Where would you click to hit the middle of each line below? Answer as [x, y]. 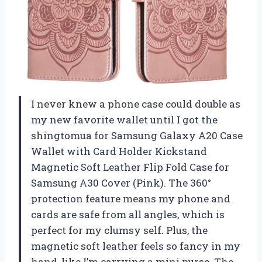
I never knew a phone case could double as [136, 104]
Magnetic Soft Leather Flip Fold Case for [130, 167]
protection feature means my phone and [131, 198]
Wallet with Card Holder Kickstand [119, 151]
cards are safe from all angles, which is [128, 214]
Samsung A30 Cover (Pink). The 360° [121, 182]
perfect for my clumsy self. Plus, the [119, 230]
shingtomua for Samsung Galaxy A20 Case [137, 135]
